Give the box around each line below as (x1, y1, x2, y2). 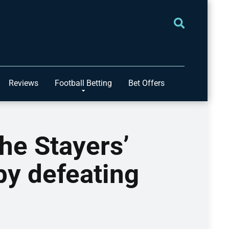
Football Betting (55, 78, 112, 88)
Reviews (9, 78, 38, 88)
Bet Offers (128, 78, 165, 88)
